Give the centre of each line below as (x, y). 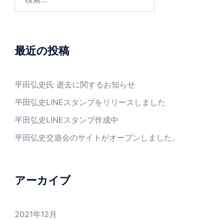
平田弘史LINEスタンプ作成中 (67, 120)
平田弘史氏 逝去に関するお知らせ (75, 85)
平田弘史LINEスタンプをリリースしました (90, 102)
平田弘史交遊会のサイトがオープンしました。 (97, 138)
